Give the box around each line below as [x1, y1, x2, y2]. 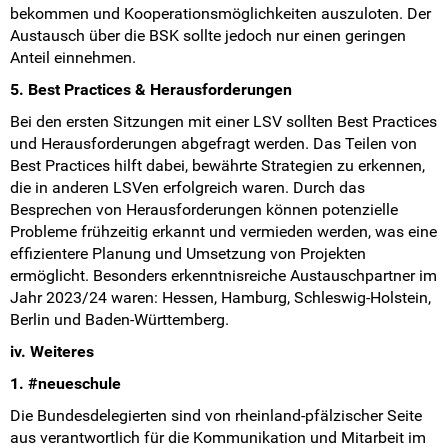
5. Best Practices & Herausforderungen [10, 80, 292, 100]
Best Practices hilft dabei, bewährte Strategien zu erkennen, [10, 156, 425, 176]
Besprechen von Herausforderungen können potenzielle [10, 200, 398, 220]
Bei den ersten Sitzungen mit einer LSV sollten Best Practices [10, 112, 437, 132]
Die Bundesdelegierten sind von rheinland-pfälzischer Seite [10, 406, 422, 426]
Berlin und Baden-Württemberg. [10, 310, 229, 330]
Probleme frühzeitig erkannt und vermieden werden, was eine [10, 222, 437, 242]
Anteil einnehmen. [10, 48, 136, 68]
